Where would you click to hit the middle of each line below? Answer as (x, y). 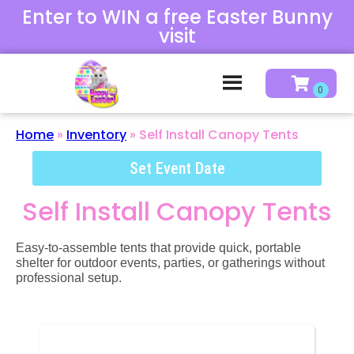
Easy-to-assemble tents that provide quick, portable (158, 247)
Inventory (96, 134)
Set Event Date (177, 168)
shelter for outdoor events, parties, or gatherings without (170, 262)
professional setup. (69, 277)
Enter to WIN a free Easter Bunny (177, 17)
